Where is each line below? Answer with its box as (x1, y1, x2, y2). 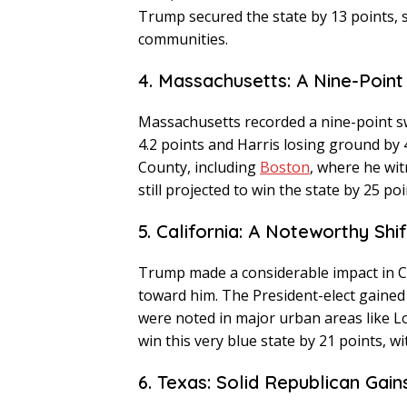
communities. (138, 29, 228, 50)
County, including (138, 157, 260, 178)
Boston (260, 157, 310, 178)
